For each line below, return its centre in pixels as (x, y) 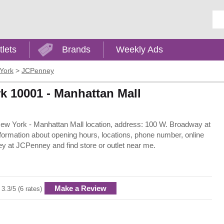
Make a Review (80, 188)
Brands (76, 49)
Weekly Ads (140, 49)
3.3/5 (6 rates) (22, 188)
